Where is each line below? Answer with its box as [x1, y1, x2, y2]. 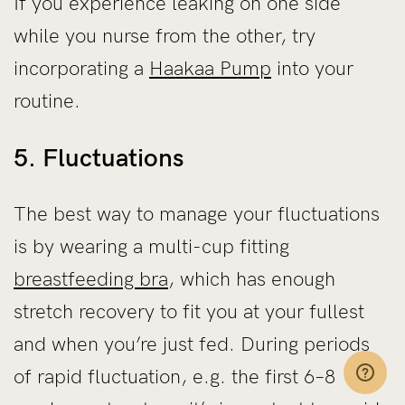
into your [271, 56, 353, 81]
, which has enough [168, 267, 335, 292]
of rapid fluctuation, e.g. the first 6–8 [14, 364, 335, 390]
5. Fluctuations [14, 143, 184, 174]
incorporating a [14, 56, 149, 81]
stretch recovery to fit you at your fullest [14, 299, 364, 325]
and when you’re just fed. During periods [14, 332, 370, 357]
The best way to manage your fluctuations [14, 202, 380, 227]
